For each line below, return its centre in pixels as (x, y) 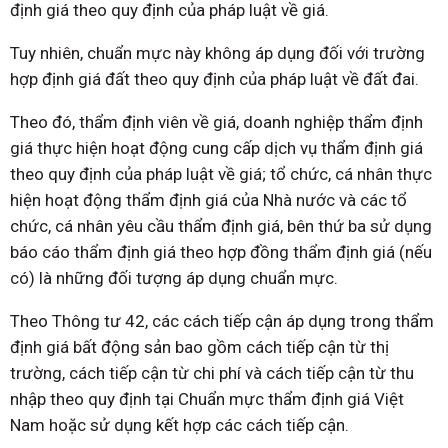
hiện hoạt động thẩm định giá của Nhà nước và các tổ (208, 200)
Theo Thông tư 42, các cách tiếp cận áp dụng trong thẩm (222, 321)
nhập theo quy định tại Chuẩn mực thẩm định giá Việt (207, 399)
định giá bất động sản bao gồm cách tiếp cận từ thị (199, 347)
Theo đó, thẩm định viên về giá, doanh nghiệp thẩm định (216, 122)
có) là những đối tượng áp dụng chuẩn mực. (174, 278)
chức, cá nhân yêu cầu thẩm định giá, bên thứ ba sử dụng (221, 226)
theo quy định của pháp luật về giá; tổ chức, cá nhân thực (221, 174)
